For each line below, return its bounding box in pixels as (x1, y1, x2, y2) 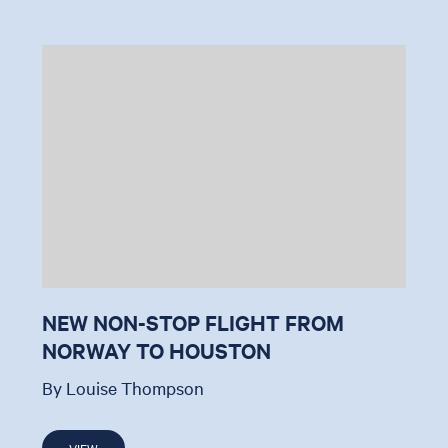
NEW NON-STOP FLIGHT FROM (42, 307, 345, 336)
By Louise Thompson (42, 375, 205, 399)
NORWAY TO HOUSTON (42, 335, 272, 364)
